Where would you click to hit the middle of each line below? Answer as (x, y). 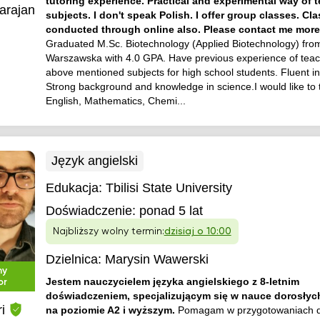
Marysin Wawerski (156, 259)
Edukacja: (75, 188)
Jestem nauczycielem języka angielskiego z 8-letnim (172, 281)
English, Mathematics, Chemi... (115, 101)
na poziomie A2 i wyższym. (111, 310)
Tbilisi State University (169, 188)
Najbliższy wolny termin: (108, 231)
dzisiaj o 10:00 (197, 231)
